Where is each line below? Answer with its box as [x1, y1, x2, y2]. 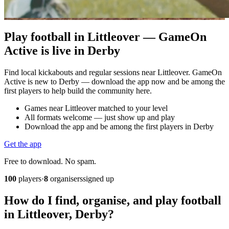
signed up [83, 174, 114, 183]
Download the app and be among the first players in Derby [25, 122, 214, 131]
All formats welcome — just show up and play [25, 112, 175, 122]
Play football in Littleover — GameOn [4, 30, 207, 43]
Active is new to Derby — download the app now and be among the [4, 77, 225, 86]
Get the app [4, 139, 41, 148]
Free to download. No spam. [4, 156, 96, 166]
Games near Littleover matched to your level [25, 103, 168, 112]
